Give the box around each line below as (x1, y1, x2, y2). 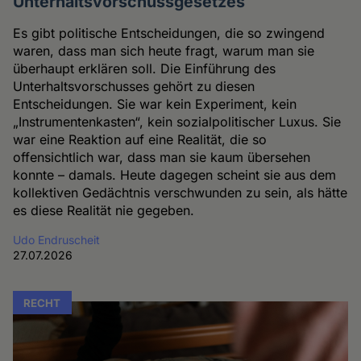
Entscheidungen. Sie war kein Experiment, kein (13, 95, 297, 112)
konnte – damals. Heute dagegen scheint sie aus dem (13, 166, 337, 183)
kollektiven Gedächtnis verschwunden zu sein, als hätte (13, 184, 348, 201)
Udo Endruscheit (13, 232, 101, 247)
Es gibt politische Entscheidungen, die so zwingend (13, 24, 326, 41)
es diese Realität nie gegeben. (13, 201, 195, 218)
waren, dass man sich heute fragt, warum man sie (13, 42, 315, 59)
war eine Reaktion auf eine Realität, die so (13, 131, 268, 147)
